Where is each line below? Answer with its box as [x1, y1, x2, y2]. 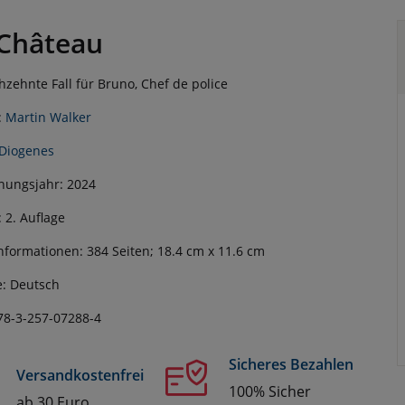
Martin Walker [5, 108, 91, 126]
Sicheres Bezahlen [229, 354, 353, 374]
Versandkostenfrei [16, 365, 144, 385]
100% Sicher [229, 381, 311, 401]
